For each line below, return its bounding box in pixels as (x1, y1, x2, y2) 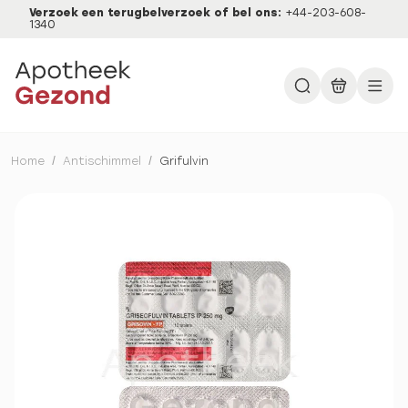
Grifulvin (159, 155, 209, 168)
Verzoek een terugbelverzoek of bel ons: (29, 6, 285, 19)
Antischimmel (63, 155, 141, 168)
